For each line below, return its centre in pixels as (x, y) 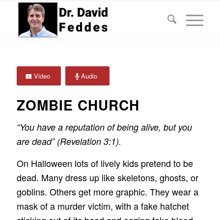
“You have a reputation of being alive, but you (104, 127)
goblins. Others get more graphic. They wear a (107, 191)
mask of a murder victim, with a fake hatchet (103, 206)
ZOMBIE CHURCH (78, 105)
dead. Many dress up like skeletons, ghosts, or (107, 177)
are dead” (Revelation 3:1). (69, 141)
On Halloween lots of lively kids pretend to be (105, 163)
